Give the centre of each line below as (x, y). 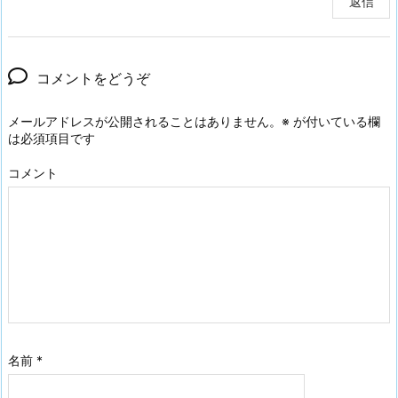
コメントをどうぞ (93, 78)
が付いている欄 (335, 121)
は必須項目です (52, 138)
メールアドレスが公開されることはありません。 (145, 121)
